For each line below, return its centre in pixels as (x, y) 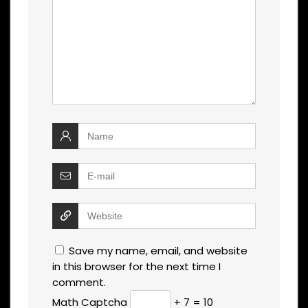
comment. (79, 282)
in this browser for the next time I (136, 266)
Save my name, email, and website (158, 250)
